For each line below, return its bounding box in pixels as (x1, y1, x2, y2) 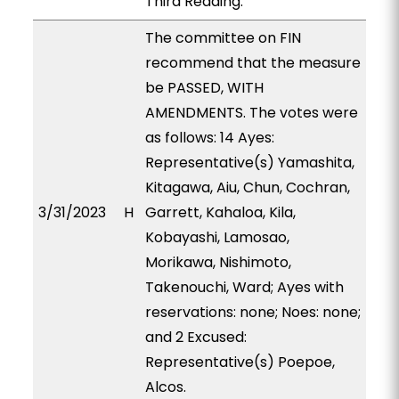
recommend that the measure (144, 53, 361, 73)
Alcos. (144, 377, 186, 397)
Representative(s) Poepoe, (144, 352, 335, 372)
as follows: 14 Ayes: (144, 127, 274, 148)
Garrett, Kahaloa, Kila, (144, 202, 296, 223)
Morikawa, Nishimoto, (144, 252, 291, 273)
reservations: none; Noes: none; (144, 302, 361, 322)
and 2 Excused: (144, 327, 247, 347)
